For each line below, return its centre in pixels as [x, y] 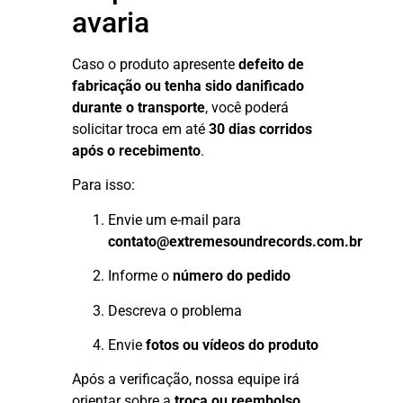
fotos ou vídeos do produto [232, 345]
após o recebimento [136, 151]
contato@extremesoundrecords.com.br [235, 241]
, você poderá [247, 108]
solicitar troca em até [140, 130]
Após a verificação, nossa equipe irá [186, 380]
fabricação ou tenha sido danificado [188, 86]
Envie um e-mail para [175, 219]
